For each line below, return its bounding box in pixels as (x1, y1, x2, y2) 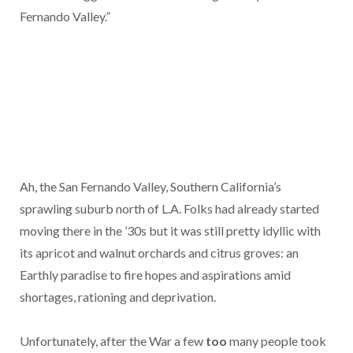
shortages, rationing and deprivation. (19, 288, 216, 304)
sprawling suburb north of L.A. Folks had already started (19, 200, 319, 216)
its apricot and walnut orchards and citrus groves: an (19, 244, 299, 260)
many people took (229, 333, 326, 349)
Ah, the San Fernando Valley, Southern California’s (19, 178, 281, 194)
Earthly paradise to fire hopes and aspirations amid (19, 266, 291, 282)
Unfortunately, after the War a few (19, 333, 206, 349)
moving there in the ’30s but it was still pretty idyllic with (19, 222, 321, 238)
